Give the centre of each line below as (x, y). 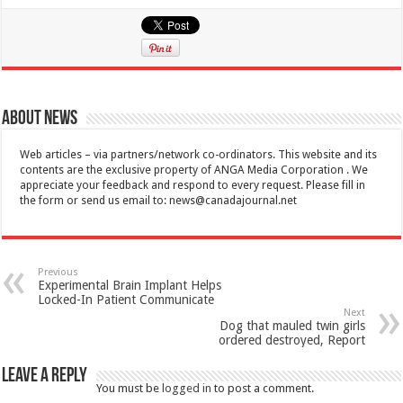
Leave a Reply (45, 376)
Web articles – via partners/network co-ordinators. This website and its (199, 154)
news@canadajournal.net (233, 200)
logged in (187, 388)
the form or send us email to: (95, 200)
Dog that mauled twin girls (292, 325)
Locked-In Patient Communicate (126, 299)
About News (40, 119)
